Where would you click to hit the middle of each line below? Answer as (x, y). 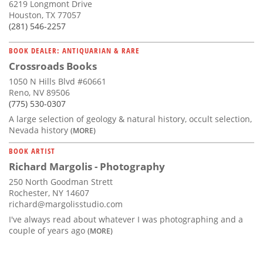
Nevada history (40, 130)
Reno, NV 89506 (39, 93)
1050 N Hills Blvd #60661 (58, 82)
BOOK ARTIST (32, 151)
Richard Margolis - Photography (87, 167)
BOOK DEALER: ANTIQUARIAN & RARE (74, 51)
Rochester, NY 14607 (49, 193)
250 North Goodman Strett (61, 182)
